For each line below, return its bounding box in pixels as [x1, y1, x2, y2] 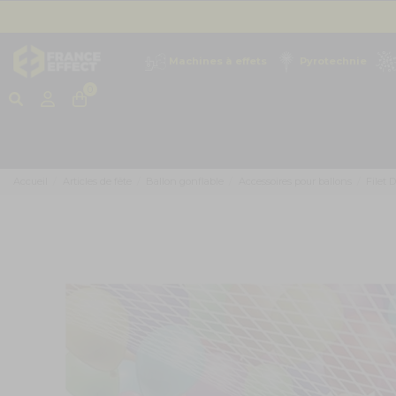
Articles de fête [62, 175, 132, 188]
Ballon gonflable [146, 175, 225, 188]
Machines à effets [169, 54, 267, 67]
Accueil [13, 175, 48, 188]
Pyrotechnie [300, 54, 367, 67]
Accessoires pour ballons [238, 175, 352, 188]
